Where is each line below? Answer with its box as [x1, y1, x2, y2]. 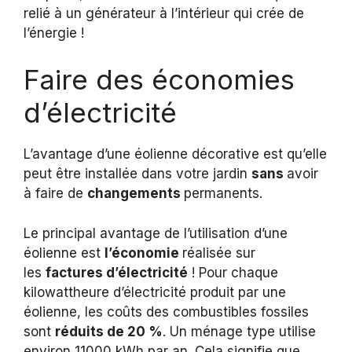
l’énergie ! [24, 24, 84, 41]
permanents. [184, 185, 262, 202]
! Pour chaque [188, 264, 278, 280]
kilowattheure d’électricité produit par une [24, 284, 286, 300]
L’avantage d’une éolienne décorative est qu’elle [24, 146, 327, 163]
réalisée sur [182, 244, 255, 261]
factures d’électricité [46, 264, 188, 280]
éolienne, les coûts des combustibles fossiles [24, 303, 309, 320]
